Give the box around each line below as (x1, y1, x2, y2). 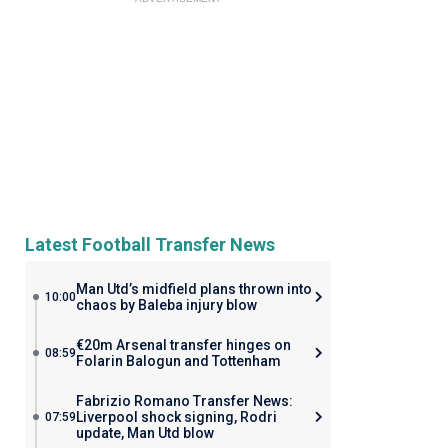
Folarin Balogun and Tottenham (75, 353, 281, 369)
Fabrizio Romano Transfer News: (75, 393, 293, 409)
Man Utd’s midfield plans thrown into (75, 281, 312, 297)
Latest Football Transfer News (24, 234, 275, 255)
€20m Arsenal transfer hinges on (75, 337, 291, 353)
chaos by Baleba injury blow (75, 297, 257, 313)
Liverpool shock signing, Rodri (75, 409, 277, 425)
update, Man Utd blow (75, 425, 214, 441)
